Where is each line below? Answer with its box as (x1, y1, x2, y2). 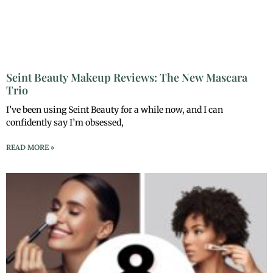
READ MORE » (6, 143, 54, 152)
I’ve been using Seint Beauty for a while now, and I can (6, 104, 223, 116)
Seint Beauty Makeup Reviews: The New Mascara (6, 70, 247, 85)
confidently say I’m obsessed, (6, 117, 124, 129)
